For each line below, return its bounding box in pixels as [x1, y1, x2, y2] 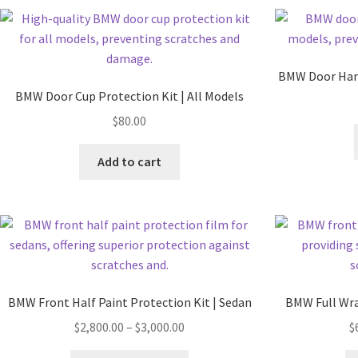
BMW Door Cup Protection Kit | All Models [15, 88, 244, 105]
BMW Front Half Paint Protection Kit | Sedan [7, 294, 252, 311]
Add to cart [97, 153, 161, 169]
